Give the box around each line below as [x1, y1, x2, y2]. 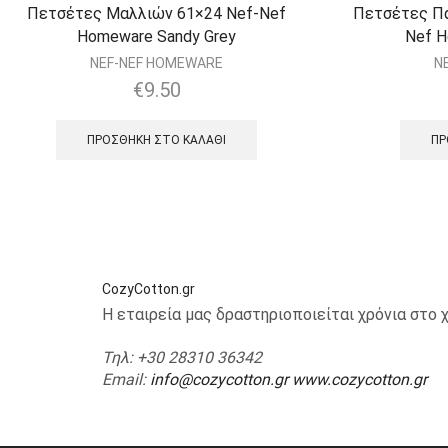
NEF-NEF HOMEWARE [90, 55, 224, 72]
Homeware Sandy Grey [77, 27, 237, 47]
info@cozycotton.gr [150, 370, 288, 390]
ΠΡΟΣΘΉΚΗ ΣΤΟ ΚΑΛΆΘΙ [87, 133, 227, 148]
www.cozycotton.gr [292, 370, 427, 390]
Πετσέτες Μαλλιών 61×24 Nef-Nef [27, 4, 287, 24]
